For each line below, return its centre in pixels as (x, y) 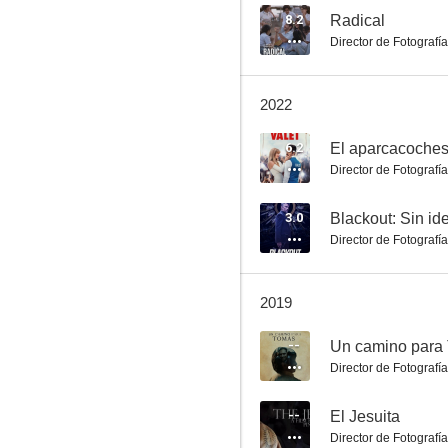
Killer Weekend (348, 90)
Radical (357, 20)
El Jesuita (365, 416)
